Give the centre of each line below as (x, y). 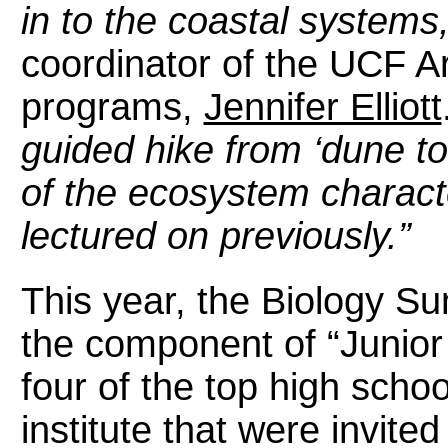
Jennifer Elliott (322, 106)
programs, (112, 106)
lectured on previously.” (215, 235)
